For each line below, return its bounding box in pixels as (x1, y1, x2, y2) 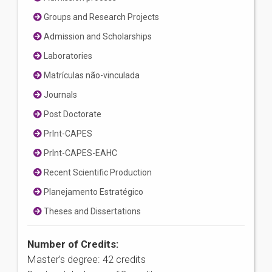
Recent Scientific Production (42, 167, 152, 177)
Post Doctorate (42, 109, 101, 119)
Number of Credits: (27, 237, 118, 250)
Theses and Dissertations (42, 206, 141, 216)
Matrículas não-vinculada (42, 70, 140, 80)
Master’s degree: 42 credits (27, 253, 146, 265)
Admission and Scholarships (42, 31, 152, 41)
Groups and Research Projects (42, 12, 159, 22)
